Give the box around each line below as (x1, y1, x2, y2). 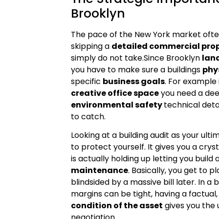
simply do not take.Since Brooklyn (71, 52, 202, 64)
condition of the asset (71, 199, 163, 211)
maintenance (71, 164, 129, 176)
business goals (103, 75, 165, 87)
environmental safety (71, 99, 164, 110)
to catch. (71, 110, 106, 122)
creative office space (71, 87, 159, 99)
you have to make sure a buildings (71, 64, 203, 75)
